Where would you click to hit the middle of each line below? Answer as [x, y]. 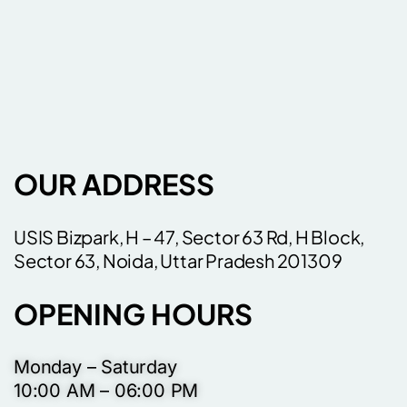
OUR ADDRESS [114, 184]
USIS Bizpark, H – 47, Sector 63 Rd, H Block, [189, 237]
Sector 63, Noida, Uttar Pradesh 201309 [178, 260]
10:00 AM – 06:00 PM [106, 391]
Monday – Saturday [95, 367]
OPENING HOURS [133, 314]
